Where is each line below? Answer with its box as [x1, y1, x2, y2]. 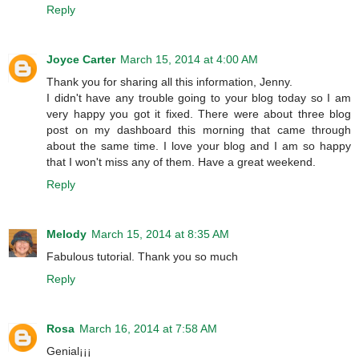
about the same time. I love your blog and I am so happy [46, 139, 351, 152]
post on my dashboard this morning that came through [46, 123, 351, 136]
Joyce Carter [46, 52, 115, 66]
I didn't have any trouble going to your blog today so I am [46, 91, 351, 104]
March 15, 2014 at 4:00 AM [120, 52, 258, 66]
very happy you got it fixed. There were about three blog [46, 107, 351, 120]
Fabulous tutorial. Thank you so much [46, 249, 238, 263]
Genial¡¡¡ [46, 344, 91, 357]
